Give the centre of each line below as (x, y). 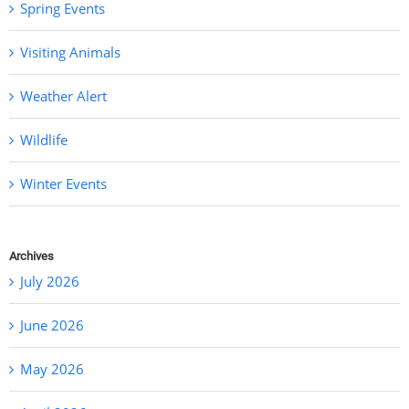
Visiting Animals (70, 52)
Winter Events (63, 184)
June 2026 (52, 325)
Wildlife (44, 140)
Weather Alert (63, 96)
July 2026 (50, 281)
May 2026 (52, 368)
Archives (31, 257)
